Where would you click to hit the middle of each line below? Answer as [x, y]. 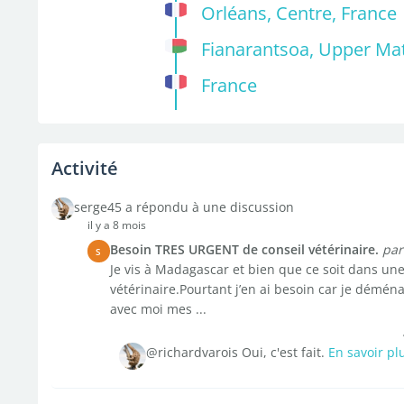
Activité [84, 168]
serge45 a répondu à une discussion [184, 207]
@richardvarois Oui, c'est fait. [237, 352]
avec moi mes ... [158, 309]
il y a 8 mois [116, 225]
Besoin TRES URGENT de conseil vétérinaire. [244, 249]
